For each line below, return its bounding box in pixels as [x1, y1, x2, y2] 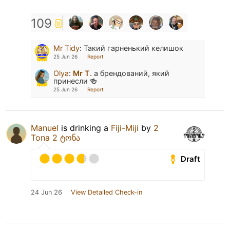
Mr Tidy [53, 44, 80, 53]
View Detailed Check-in [71, 188, 142, 197]
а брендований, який [92, 69, 169, 78]
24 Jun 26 [31, 188, 62, 197]
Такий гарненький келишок [84, 44, 183, 53]
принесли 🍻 [53, 76, 97, 86]
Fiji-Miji [111, 123, 139, 133]
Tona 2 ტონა [31, 132, 80, 143]
